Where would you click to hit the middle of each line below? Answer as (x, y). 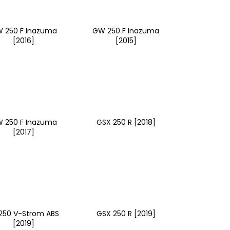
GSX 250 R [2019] (126, 213)
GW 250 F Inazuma (126, 31)
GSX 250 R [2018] (126, 122)
